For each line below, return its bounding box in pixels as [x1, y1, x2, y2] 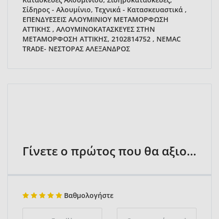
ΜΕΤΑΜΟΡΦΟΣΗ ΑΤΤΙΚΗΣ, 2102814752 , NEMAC [22, 34, 181, 44]
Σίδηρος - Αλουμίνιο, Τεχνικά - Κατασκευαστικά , [22, 5, 187, 15]
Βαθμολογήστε [62, 191, 113, 200]
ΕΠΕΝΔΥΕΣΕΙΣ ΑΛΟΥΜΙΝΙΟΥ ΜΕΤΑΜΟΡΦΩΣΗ [22, 15, 169, 24]
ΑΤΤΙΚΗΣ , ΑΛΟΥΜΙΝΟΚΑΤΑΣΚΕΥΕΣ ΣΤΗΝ [22, 24, 155, 34]
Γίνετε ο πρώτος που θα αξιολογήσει [187, 143, 197, 159]
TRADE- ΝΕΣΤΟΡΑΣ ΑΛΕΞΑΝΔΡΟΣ [22, 44, 130, 54]
